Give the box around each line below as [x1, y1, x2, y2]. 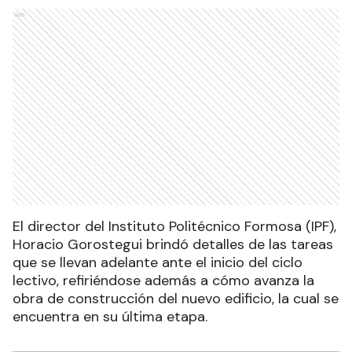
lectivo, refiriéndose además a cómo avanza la [13, 271, 314, 291]
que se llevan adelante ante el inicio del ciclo [13, 253, 302, 273]
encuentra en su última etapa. [13, 307, 207, 327]
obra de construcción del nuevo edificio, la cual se [13, 289, 339, 309]
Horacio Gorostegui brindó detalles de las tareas [13, 235, 333, 255]
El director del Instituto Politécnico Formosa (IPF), [13, 217, 336, 236]
